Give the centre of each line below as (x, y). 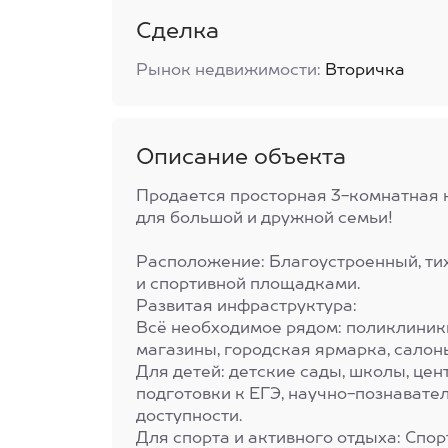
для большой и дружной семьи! (264, 219)
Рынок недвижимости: (228, 71)
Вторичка (365, 71)
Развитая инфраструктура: (246, 307)
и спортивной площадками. (248, 285)
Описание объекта (241, 158)
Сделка (177, 32)
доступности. (189, 417)
